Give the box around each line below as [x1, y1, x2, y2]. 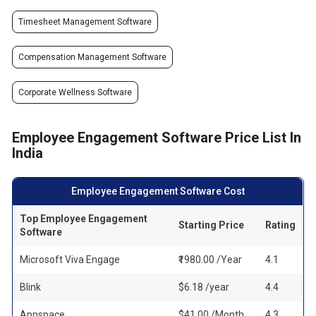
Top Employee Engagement [20, 213, 148, 224]
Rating [265, 219, 296, 231]
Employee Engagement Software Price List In [12, 129, 302, 146]
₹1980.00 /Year [178, 254, 243, 265]
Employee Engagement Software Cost [71, 186, 245, 197]
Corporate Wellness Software [18, 87, 133, 97]
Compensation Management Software [18, 52, 167, 62]
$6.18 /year [178, 281, 230, 293]
